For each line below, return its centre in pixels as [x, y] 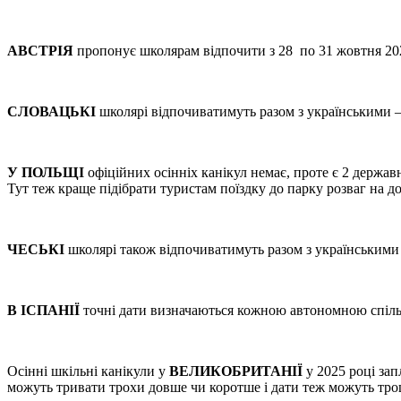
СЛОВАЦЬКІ [51, 111]
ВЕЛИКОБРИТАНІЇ [236, 371]
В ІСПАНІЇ [43, 310]
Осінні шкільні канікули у [88, 371]
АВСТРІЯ [40, 51]
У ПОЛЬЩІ [46, 172]
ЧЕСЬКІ [36, 249]
